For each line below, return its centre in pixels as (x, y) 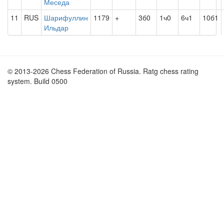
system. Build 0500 (37, 81)
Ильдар (56, 27)
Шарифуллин (66, 17)
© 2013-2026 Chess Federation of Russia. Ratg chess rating (103, 71)
